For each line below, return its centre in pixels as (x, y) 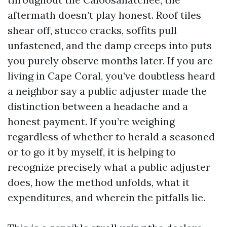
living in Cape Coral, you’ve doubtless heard (111, 76)
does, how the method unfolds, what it (99, 182)
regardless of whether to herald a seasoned (111, 137)
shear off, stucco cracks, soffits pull (92, 30)
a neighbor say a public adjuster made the (107, 91)
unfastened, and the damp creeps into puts (110, 45)
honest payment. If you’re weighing (91, 121)
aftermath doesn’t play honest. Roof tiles (104, 15)
